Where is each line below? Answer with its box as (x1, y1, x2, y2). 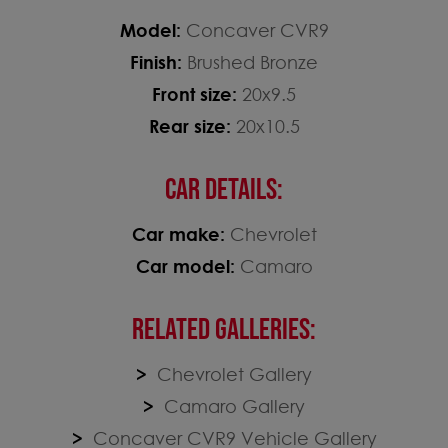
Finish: (130, 50, 187, 73)
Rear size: (148, 114, 236, 137)
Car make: (131, 222, 230, 245)
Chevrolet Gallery (152, 362, 312, 385)
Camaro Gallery (159, 394, 305, 417)
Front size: (152, 82, 242, 105)
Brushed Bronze (187, 50, 318, 73)
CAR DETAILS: (165, 171, 283, 208)
